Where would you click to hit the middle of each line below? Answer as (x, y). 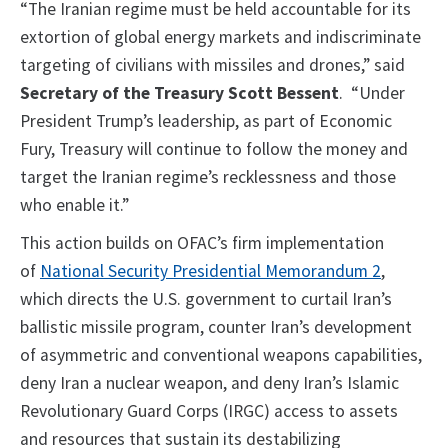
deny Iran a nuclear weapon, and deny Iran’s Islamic (209, 383)
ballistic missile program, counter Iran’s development (216, 327)
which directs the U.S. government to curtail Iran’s (206, 299)
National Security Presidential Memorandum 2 (210, 271)
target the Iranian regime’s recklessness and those (208, 177)
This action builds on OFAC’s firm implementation (202, 243)
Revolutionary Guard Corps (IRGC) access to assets (209, 411)
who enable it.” (74, 205)
